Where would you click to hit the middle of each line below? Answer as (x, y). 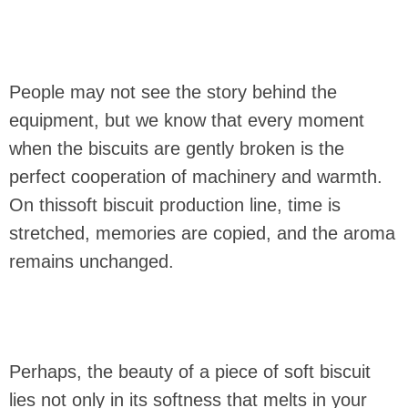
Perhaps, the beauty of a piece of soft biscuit (190, 372)
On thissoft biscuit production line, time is (175, 205)
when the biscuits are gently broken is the (177, 148)
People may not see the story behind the (173, 92)
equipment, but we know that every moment (187, 120)
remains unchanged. (92, 261)
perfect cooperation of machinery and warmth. (196, 177)
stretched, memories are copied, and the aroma (202, 233)
